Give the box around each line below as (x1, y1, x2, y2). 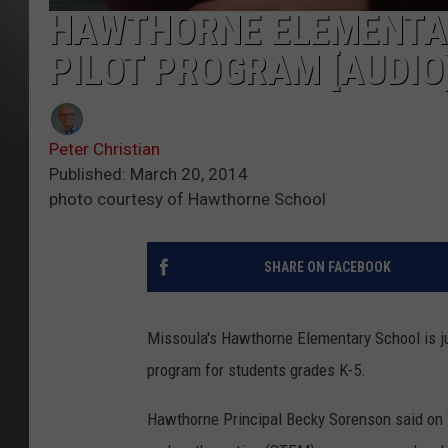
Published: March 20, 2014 (49, 163, 248, 184)
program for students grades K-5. (147, 359, 366, 380)
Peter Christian (49, 138, 160, 159)
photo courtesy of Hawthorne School (49, 188, 326, 209)
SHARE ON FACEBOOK (263, 258, 391, 275)
